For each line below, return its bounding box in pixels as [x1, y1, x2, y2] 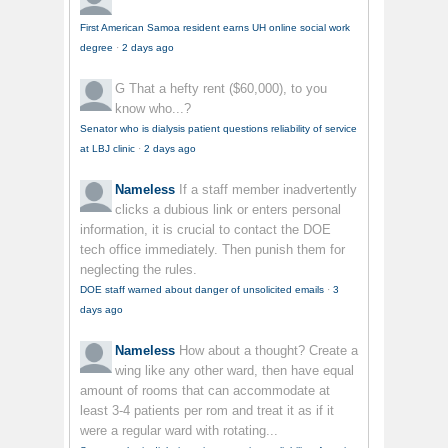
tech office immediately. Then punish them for [80, 242, 345, 258]
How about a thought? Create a [179, 343, 358, 359]
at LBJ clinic [80, 143, 135, 155]
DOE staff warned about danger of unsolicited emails [80, 284, 324, 296]
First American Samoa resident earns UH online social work [80, 22, 350, 34]
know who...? [115, 101, 191, 117]
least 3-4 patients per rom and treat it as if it [80, 403, 334, 419]
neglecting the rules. [80, 262, 197, 278]
